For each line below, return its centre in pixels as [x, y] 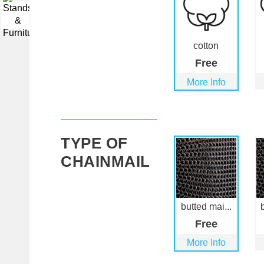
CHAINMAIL [105, 162]
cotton [206, 46]
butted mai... [206, 206]
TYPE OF [94, 143]
